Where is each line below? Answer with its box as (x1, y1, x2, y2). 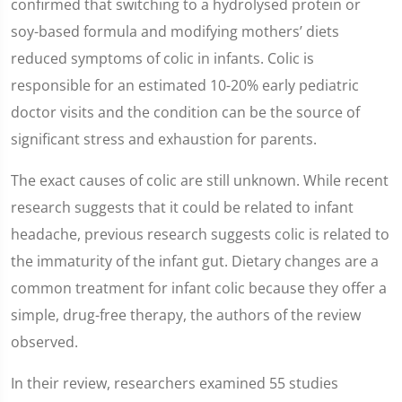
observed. (11, 332, 78, 352)
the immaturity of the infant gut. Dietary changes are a (11, 251, 379, 271)
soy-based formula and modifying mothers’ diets (11, 22, 339, 41)
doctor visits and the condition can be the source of (11, 102, 360, 122)
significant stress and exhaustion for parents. (11, 129, 317, 149)
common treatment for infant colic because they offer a (11, 278, 387, 298)
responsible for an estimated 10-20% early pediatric (11, 75, 359, 95)
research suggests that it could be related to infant (11, 197, 354, 217)
